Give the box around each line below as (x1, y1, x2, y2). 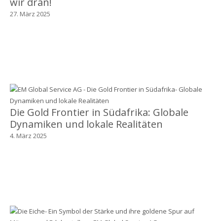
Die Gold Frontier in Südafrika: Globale (9, 105, 188, 119)
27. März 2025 (9, 9, 50, 18)
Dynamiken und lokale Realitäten (9, 117, 163, 131)
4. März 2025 (9, 131, 47, 140)
